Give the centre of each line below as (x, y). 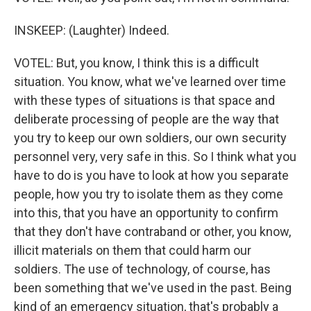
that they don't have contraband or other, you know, (152, 232)
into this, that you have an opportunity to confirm (146, 213)
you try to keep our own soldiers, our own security (150, 138)
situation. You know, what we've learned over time (150, 82)
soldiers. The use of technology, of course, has (142, 269)
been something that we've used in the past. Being (153, 288)
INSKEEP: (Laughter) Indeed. (92, 30)
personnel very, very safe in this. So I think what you (155, 157)
